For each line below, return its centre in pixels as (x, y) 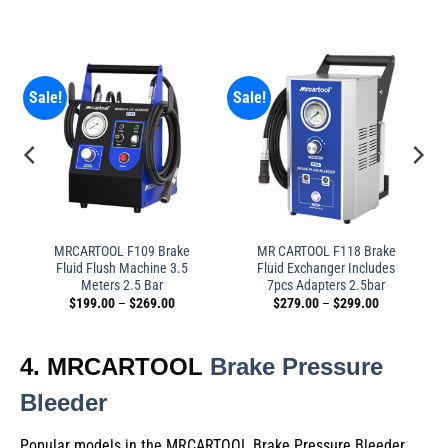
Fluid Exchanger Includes (326, 267)
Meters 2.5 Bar (122, 284)
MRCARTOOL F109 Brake (122, 250)
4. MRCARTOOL (115, 366)
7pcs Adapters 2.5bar (326, 284)
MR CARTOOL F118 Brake (326, 250)
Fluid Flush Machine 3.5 (122, 267)
